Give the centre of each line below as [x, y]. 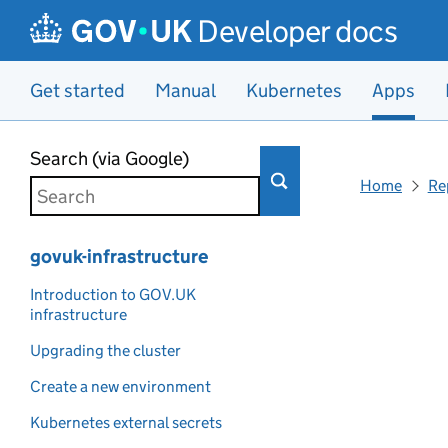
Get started [77, 90]
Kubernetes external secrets [126, 422]
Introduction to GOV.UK [113, 294]
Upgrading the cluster [105, 350]
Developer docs [297, 31]
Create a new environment [120, 386]
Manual [185, 90]
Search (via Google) [109, 158]
